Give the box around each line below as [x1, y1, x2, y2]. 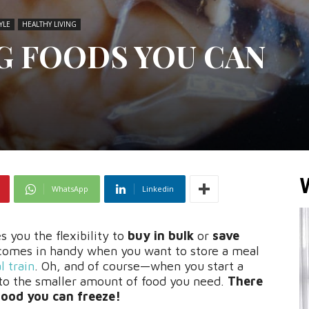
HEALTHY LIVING [22, 19, 77, 30]
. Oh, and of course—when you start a [34, 259, 243, 274]
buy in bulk [124, 228, 194, 243]
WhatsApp [52, 183, 88, 195]
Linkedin [142, 183, 174, 195]
